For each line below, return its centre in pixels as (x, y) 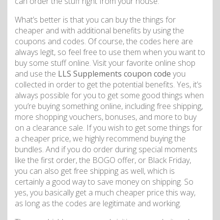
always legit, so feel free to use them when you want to (110, 52)
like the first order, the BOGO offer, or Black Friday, (103, 160)
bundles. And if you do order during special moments (106, 150)
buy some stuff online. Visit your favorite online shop (105, 63)
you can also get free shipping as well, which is (95, 171)
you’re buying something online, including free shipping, (109, 106)
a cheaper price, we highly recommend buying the (100, 139)
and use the (36, 74)
